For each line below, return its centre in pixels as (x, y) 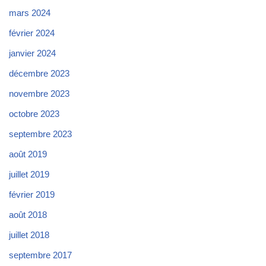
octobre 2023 (34, 113)
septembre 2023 (40, 134)
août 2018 (28, 214)
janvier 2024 (32, 53)
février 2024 (32, 33)
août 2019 (28, 154)
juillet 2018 (29, 235)
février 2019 (32, 194)
